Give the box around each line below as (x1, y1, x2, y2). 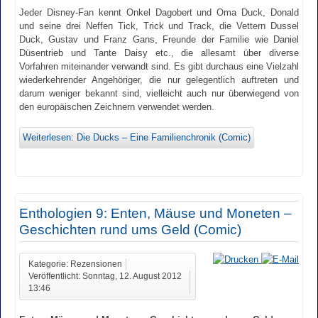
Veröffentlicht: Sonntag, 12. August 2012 (28, 271, 182, 280)
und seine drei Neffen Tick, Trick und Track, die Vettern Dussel (19, 21, 299, 32)
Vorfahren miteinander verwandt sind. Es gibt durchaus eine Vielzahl (19, 61, 299, 72)
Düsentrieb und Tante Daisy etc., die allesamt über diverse (19, 48, 299, 59)
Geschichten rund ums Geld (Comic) (19, 222, 241, 238)
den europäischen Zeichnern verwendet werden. (19, 102, 214, 113)
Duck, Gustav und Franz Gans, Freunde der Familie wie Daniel (19, 34, 299, 45)
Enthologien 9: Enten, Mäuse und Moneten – (19, 206, 292, 221)
